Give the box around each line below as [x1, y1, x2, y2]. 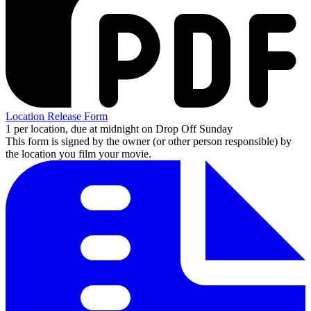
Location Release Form [6, 110, 108, 122]
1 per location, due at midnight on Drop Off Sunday [6, 122, 233, 135]
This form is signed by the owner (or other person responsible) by [6, 135, 292, 147]
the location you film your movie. [6, 147, 151, 160]
